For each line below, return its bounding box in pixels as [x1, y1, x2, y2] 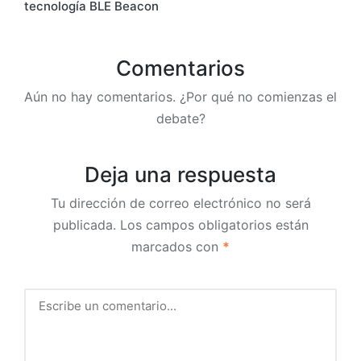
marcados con [131, 238, 222, 255]
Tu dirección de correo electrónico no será [50, 194, 311, 211]
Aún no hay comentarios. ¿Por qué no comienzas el [24, 88, 337, 105]
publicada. [52, 216, 116, 233]
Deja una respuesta [85, 161, 276, 187]
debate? [156, 110, 205, 127]
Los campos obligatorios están [119, 216, 309, 233]
